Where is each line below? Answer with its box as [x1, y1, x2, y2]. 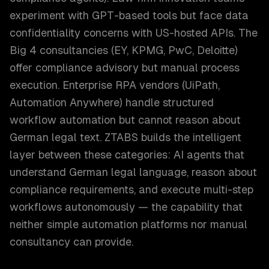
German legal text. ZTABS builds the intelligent [10, 131, 241, 144]
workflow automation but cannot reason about [10, 113, 241, 126]
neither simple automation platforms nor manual [10, 218, 247, 231]
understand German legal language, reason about [10, 166, 257, 178]
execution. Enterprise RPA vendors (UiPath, [10, 79, 220, 91]
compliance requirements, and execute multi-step [10, 183, 253, 196]
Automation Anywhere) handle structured [10, 96, 214, 109]
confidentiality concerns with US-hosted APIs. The [10, 26, 258, 39]
